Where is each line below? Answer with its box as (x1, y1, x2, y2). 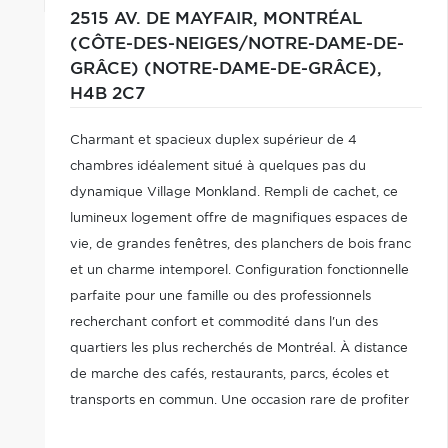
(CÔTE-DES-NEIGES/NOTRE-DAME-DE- (69, 36, 404, 52)
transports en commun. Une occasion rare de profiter (69, 394, 409, 407)
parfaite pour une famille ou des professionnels (69, 290, 371, 303)
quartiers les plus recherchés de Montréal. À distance (69, 342, 408, 355)
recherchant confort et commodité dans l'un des (69, 316, 378, 329)
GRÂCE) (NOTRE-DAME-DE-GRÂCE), (69, 61, 382, 77)
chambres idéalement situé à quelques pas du (69, 160, 366, 173)
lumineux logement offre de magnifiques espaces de (69, 212, 408, 225)
